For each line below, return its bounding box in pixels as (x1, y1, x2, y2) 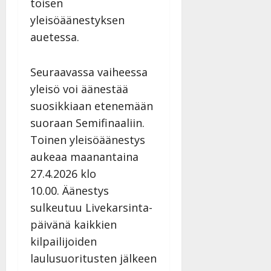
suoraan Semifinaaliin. (30, 115, 145, 130)
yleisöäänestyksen (30, 12, 125, 27)
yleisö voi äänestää (30, 81, 128, 96)
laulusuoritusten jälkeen (30, 250, 157, 266)
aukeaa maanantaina (30, 149, 139, 164)
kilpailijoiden (30, 233, 97, 249)
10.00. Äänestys (30, 183, 109, 198)
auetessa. (30, 29, 79, 44)
